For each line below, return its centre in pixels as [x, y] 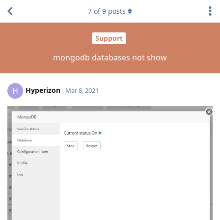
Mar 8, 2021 [82, 90]
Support [109, 38]
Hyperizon [43, 90]
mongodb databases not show [110, 57]
